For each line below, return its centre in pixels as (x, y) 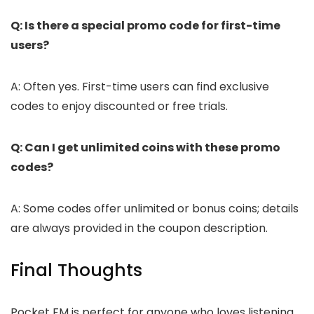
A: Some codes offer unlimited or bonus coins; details (155, 209)
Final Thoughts (76, 271)
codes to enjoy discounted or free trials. (119, 107)
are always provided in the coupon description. (139, 228)
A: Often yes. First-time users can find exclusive (140, 87)
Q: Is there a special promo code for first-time (145, 26)
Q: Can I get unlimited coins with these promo (145, 148)
